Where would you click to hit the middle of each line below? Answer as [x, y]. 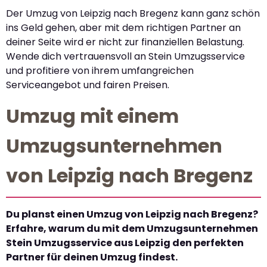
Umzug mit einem [92, 116]
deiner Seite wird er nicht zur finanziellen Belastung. [125, 42]
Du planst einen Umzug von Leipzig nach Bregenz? [132, 214]
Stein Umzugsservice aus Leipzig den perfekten [125, 243]
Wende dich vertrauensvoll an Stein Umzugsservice [125, 57]
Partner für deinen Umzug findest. [92, 257]
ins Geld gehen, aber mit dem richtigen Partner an [123, 28]
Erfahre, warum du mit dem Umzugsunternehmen [132, 228]
